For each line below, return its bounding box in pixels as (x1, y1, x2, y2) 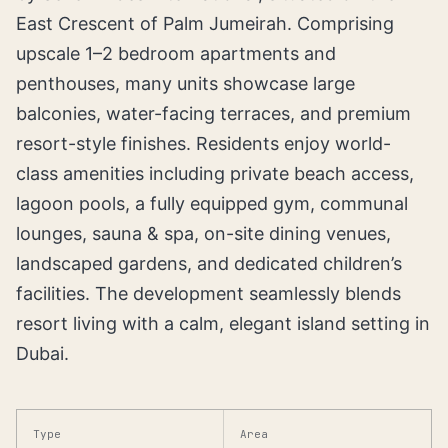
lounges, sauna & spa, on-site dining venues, (16, 223, 391, 244)
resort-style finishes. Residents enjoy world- (16, 133, 391, 154)
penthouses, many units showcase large (16, 73, 355, 94)
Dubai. (16, 343, 69, 364)
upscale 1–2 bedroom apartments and (16, 43, 336, 64)
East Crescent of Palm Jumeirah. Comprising (16, 13, 394, 34)
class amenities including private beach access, (16, 163, 414, 184)
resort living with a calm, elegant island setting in (16, 313, 430, 334)
